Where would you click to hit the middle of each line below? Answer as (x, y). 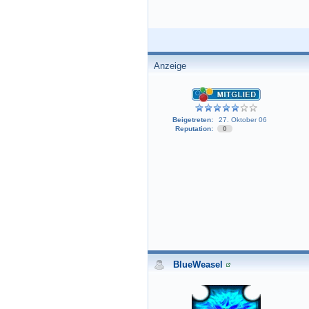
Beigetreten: (192, 120)
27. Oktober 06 (242, 120)
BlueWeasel (198, 265)
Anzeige (170, 66)
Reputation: (194, 129)
